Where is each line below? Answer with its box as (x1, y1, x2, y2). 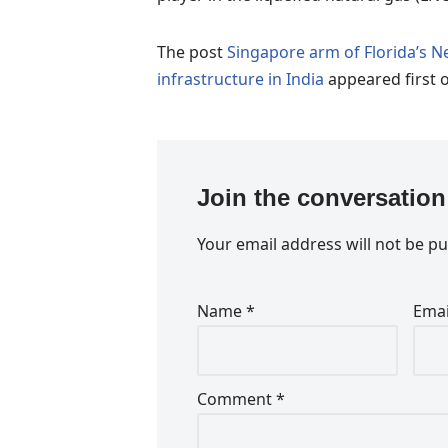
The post (157, 40, 227, 63)
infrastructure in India (157, 67, 324, 90)
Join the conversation (197, 183, 446, 211)
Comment (197, 387, 276, 410)
